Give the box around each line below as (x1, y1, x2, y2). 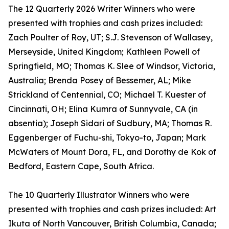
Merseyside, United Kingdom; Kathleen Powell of (8, 47, 200, 57)
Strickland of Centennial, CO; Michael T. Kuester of (8, 89, 206, 100)
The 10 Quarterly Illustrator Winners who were (8, 190, 190, 200)
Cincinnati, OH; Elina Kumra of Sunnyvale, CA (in (8, 104, 198, 114)
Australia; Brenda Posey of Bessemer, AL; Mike (8, 75, 191, 86)
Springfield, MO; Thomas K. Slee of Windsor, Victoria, (8, 61, 215, 72)
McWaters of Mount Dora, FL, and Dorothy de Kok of (8, 147, 216, 157)
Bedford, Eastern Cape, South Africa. (8, 161, 154, 172)
